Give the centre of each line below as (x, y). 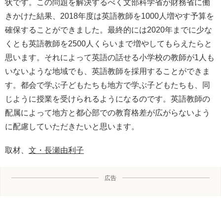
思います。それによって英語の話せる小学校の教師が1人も (110, 58)
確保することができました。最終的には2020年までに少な (109, 30)
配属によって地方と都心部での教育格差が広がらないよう (108, 113)
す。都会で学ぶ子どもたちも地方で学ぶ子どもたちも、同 (108, 85)
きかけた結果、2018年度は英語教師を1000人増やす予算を (110, 16)
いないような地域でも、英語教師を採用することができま (108, 72)
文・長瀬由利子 (56, 150)
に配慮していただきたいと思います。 (72, 127)
